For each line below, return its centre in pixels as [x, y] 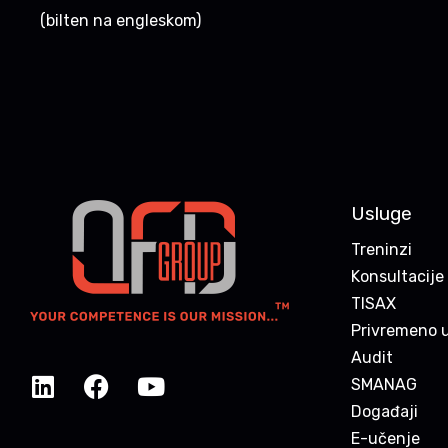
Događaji [384, 411]
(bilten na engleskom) [120, 20]
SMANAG [384, 384]
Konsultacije [397, 276]
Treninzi [381, 249]
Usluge [381, 213]
